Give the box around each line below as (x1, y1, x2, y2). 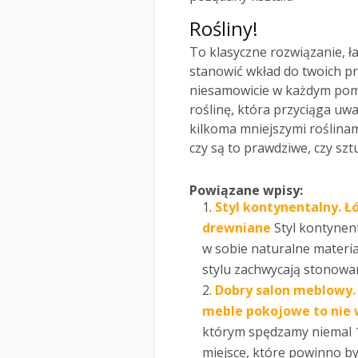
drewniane (202, 219, 271, 237)
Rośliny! (189, 15, 258, 42)
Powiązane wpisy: (189, 181, 303, 200)
